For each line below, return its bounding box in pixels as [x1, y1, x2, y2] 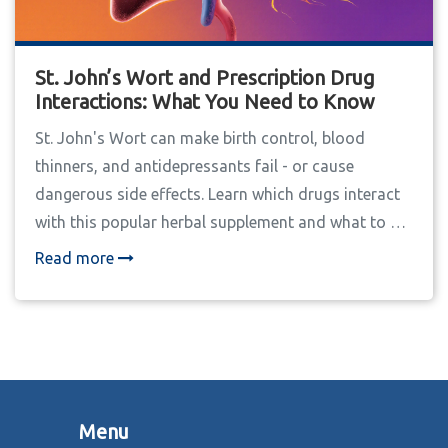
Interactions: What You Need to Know [35, 90, 375, 114]
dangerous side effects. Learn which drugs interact [35, 185, 400, 204]
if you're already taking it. [35, 241, 218, 260]
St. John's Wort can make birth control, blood [35, 129, 365, 148]
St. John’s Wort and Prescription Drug [35, 66, 375, 90]
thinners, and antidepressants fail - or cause [35, 157, 354, 176]
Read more [35, 249, 118, 268]
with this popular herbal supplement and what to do [35, 213, 410, 232]
